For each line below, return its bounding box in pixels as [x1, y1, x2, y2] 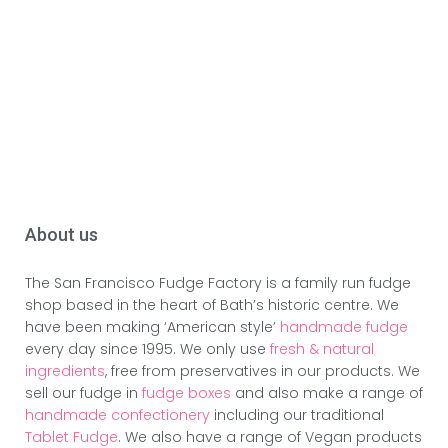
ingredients [25, 360, 105, 381]
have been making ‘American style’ [25, 316, 280, 337]
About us [25, 224, 98, 246]
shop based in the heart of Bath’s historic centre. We [25, 294, 399, 315]
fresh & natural [270, 338, 374, 359]
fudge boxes [142, 382, 235, 403]
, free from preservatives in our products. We [105, 360, 420, 381]
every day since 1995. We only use [25, 338, 270, 359]
